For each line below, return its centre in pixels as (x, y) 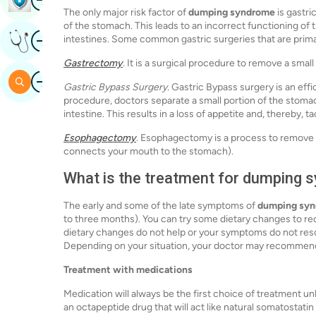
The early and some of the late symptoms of (160, 205)
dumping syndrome (232, 12)
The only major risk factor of (126, 12)
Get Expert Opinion (80, 41)
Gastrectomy (93, 63)
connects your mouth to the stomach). (148, 151)
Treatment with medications (128, 269)
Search (50, 81)
